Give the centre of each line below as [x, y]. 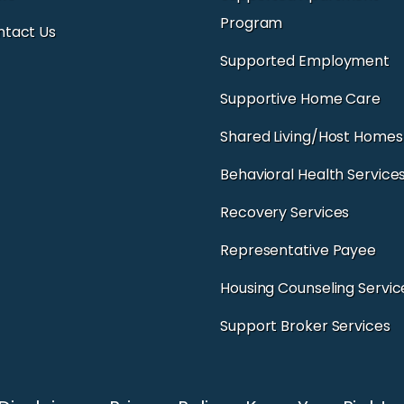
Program [252, 23]
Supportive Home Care [300, 98]
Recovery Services [285, 212]
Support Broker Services [305, 326]
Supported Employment [305, 60]
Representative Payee [298, 250]
